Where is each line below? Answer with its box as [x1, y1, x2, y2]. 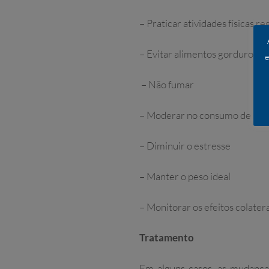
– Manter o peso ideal [139, 170, 231, 183]
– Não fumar [139, 78, 194, 91]
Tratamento [139, 231, 194, 244]
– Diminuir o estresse [139, 139, 231, 153]
